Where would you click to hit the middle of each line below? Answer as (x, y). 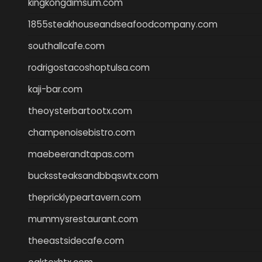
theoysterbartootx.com (80, 111)
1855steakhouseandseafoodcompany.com (123, 24)
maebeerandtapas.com (81, 154)
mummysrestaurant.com (83, 219)
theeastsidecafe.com (76, 240)
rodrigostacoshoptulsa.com (89, 67)
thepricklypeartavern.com (85, 197)
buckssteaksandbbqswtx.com (93, 175)
